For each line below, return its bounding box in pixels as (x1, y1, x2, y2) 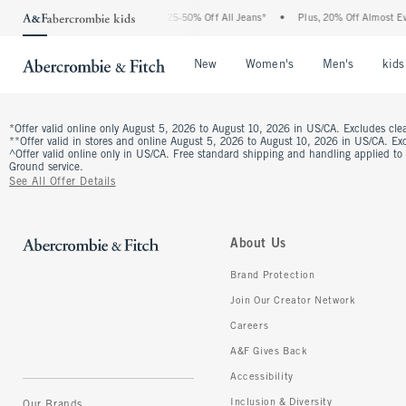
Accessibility (230, 372, 294, 382)
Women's (246, 60, 294, 71)
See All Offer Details (9, 177, 116, 188)
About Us (230, 238, 286, 250)
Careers (230, 322, 269, 331)
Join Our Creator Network (230, 296, 356, 305)
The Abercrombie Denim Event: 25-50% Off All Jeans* (19, 14, 262, 23)
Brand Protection (230, 271, 315, 280)
